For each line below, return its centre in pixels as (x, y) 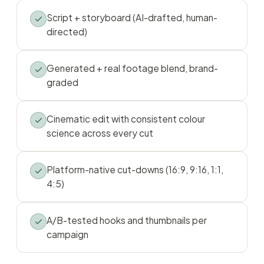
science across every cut (100, 133)
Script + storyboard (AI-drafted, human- (132, 17)
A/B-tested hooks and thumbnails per (127, 220)
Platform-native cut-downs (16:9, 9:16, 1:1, (135, 169)
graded (62, 82)
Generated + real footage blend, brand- (132, 68)
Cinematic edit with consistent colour (126, 119)
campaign (67, 234)
